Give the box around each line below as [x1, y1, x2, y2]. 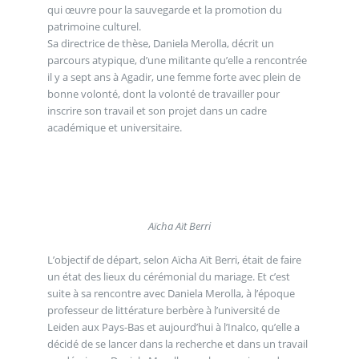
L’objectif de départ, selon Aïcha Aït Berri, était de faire [46, 252, 301, 267]
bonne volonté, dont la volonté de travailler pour [46, 86, 280, 101]
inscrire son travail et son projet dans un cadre [46, 103, 267, 118]
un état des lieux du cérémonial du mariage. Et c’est [46, 268, 128, 284]
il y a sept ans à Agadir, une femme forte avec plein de [46, 69, 301, 84]
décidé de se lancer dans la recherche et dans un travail [46, 336, 308, 351]
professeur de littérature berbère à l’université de [46, 302, 280, 317]
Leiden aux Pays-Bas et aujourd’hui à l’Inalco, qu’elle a [46, 319, 300, 334]
